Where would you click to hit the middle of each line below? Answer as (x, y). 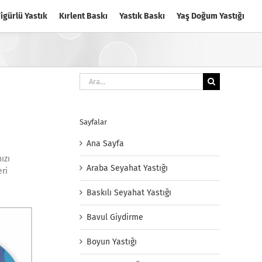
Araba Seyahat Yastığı (127, 168)
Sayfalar (93, 122)
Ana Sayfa (105, 144)
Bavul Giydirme (115, 218)
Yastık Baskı (142, 16)
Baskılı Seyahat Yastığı (129, 193)
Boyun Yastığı (112, 242)
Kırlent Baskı (83, 16)
